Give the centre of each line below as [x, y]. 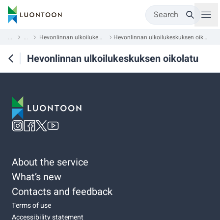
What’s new [37, 177]
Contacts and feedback [62, 192]
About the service [50, 162]
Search [166, 15]
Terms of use [31, 205]
